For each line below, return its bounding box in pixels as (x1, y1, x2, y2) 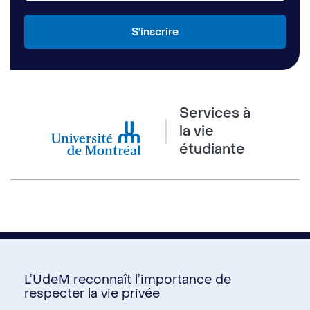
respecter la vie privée (24, 286, 160, 302)
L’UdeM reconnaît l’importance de (24, 272, 231, 288)
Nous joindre (122, 289, 188, 303)
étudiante (179, 140, 245, 159)
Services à (179, 104, 250, 123)
